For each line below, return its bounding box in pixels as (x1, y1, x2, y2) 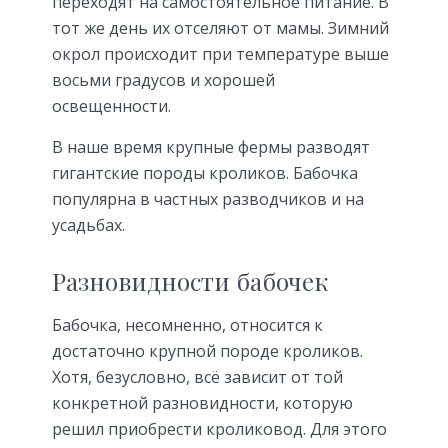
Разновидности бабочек (52, 265, 328, 298)
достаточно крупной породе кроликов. (52, 339, 363, 362)
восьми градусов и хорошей (52, 69, 275, 92)
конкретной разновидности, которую (52, 391, 353, 414)
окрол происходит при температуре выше (52, 43, 389, 66)
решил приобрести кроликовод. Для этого (52, 417, 387, 440)
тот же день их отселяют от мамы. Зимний (52, 17, 389, 40)
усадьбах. (52, 214, 125, 237)
